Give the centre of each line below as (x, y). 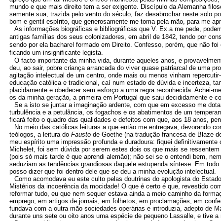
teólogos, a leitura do (40, 135)
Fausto (82, 135)
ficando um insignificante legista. (56, 53)
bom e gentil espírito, (40, 22)
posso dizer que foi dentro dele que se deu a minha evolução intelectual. (113, 172)
